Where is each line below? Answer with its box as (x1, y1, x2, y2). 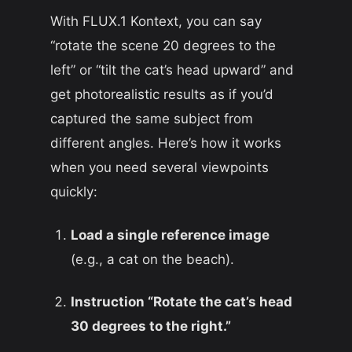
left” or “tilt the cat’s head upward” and (50, 61, 294, 78)
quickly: (50, 183, 97, 200)
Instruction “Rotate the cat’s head (70, 294, 292, 310)
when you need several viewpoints (50, 159, 269, 175)
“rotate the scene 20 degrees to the (50, 37, 276, 53)
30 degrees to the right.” (70, 318, 231, 335)
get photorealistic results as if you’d (50, 86, 273, 102)
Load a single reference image (70, 226, 269, 243)
